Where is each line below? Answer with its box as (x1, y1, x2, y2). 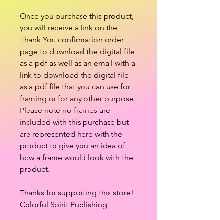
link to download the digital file (20, 70, 129, 80)
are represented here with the (20, 129, 122, 138)
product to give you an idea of (20, 141, 125, 150)
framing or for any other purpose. (20, 94, 136, 103)
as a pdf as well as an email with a (20, 58, 135, 68)
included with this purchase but (20, 117, 129, 127)
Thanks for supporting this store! (20, 188, 134, 197)
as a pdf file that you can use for (20, 82, 130, 91)
